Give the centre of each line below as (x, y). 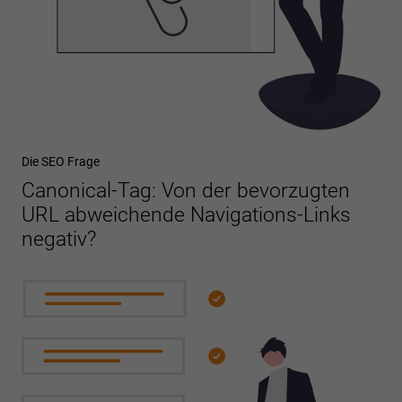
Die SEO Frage (61, 161)
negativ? (59, 239)
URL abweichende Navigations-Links (186, 214)
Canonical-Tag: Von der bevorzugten (186, 190)
